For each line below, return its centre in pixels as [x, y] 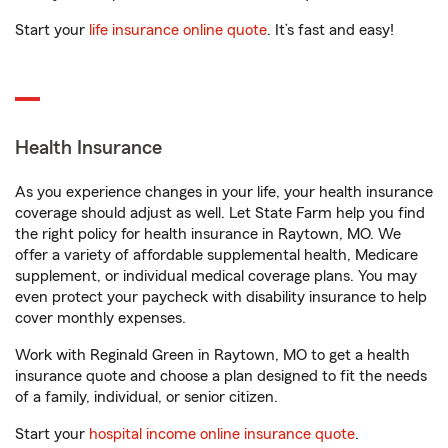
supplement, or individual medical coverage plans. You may [216, 276]
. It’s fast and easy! [330, 30]
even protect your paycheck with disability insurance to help [221, 297]
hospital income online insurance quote [222, 434]
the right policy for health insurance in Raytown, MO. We [208, 234]
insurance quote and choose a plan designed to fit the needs [221, 376]
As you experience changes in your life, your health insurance [224, 192]
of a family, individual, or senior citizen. [146, 397]
